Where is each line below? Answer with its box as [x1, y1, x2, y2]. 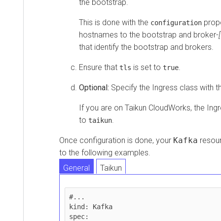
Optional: [79, 82, 111, 92]
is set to [131, 62, 163, 72]
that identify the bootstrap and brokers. [79, 42, 214, 52]
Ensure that [79, 62, 119, 72]
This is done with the [79, 17, 150, 27]
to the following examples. [59, 147, 150, 157]
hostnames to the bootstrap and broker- [79, 30, 219, 39]
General [63, 163, 90, 173]
